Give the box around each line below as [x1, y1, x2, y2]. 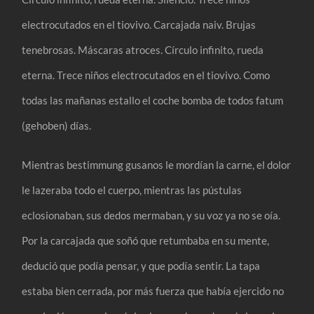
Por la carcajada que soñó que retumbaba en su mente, [22, 233, 270, 247]
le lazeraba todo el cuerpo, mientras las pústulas [22, 183, 243, 196]
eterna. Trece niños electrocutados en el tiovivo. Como [22, 68, 271, 81]
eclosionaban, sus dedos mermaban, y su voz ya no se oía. [22, 208, 281, 221]
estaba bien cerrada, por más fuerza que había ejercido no [22, 284, 285, 297]
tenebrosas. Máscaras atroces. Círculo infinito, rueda [22, 43, 264, 56]
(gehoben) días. [22, 118, 92, 132]
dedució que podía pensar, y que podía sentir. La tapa [22, 259, 261, 272]
